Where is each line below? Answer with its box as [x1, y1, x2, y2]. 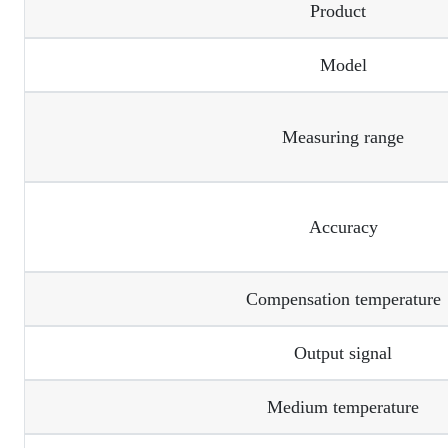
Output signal [289, 342, 392, 363]
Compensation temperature [240, 288, 441, 309]
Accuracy [303, 216, 378, 237]
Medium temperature [262, 396, 419, 417]
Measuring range [277, 126, 404, 147]
